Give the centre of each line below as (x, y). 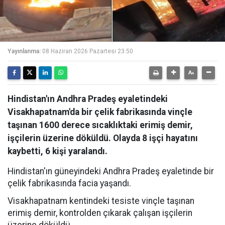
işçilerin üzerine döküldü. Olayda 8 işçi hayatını (103, 138)
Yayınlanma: (24, 51)
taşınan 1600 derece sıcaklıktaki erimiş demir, (100, 125)
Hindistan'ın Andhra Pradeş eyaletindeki (88, 99)
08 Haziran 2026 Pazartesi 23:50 (88, 51)
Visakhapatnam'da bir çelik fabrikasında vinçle (100, 112)
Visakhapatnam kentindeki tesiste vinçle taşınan (101, 201)
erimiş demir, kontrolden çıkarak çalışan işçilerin (100, 213)
